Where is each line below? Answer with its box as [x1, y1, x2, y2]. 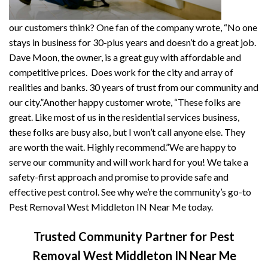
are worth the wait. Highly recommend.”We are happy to [9, 141, 236, 153]
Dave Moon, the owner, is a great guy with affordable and [9, 51, 241, 63]
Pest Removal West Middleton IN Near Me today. [9, 201, 213, 213]
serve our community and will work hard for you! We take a [9, 156, 248, 168]
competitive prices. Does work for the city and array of [9, 66, 233, 78]
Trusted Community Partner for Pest [33, 229, 234, 244]
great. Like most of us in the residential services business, [9, 111, 239, 123]
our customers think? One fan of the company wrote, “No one [9, 22, 257, 33]
